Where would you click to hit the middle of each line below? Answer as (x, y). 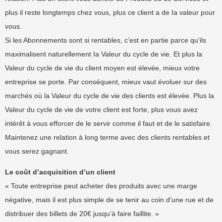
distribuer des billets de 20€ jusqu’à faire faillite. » (82, 214)
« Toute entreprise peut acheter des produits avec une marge (101, 186)
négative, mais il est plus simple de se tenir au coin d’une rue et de (109, 200)
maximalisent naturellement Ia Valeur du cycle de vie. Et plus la (104, 54)
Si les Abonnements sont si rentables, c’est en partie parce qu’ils (106, 40)
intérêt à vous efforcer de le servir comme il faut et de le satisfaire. (109, 123)
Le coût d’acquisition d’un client (60, 172)
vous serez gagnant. (37, 151)
